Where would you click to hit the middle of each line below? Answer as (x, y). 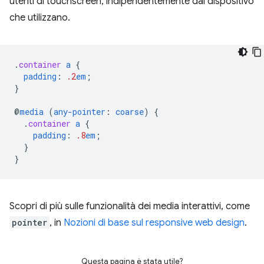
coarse (130, 112)
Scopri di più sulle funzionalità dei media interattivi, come (130, 207)
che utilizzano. (40, 18)
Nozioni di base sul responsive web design (154, 223)
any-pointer (80, 112)
